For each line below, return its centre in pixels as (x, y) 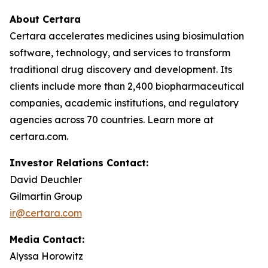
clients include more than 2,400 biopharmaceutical (127, 86)
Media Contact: (47, 239)
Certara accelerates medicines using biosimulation (127, 36)
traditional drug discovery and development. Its (121, 69)
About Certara (45, 19)
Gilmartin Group (46, 196)
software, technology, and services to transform (120, 52)
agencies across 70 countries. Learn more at (112, 119)
